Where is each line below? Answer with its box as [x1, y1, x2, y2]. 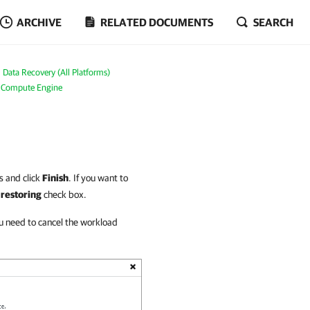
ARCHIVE [17, 16, 62, 28]
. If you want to [69, 172, 128, 183]
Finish [42, 172, 69, 183]
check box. [42, 189, 86, 200]
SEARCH [253, 16, 293, 28]
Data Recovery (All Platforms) [2, 67, 110, 77]
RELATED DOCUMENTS [100, 16, 213, 28]
